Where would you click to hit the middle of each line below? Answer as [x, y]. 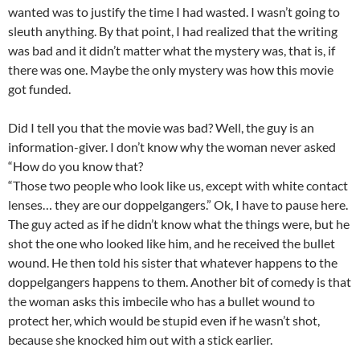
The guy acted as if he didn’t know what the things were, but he [179, 223]
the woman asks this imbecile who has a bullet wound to [162, 301]
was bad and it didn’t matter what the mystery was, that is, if [172, 50]
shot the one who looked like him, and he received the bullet [172, 243]
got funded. [39, 88]
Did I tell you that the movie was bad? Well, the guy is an [161, 127]
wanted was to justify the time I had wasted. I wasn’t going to [174, 11]
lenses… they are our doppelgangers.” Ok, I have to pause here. [178, 204]
